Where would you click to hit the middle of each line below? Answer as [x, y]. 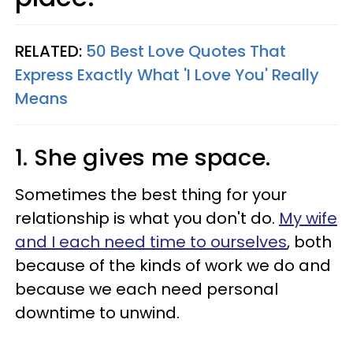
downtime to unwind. [97, 312]
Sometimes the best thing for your [151, 194]
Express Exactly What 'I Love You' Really [167, 74]
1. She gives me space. [143, 157]
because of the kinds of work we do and [173, 265]
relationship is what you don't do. [147, 218]
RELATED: [50, 51]
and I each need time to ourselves [151, 242]
